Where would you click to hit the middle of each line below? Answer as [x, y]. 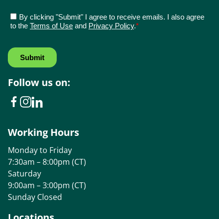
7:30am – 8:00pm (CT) [47, 162]
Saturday [24, 173]
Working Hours [44, 132]
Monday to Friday [40, 150]
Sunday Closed [35, 197]
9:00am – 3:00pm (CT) [47, 185]
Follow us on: [39, 82]
